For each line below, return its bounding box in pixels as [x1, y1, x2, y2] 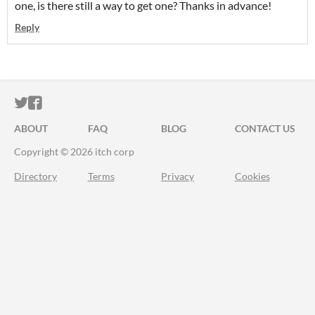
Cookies [234, 170, 270, 182]
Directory [14, 170, 57, 182]
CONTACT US [234, 122, 295, 134]
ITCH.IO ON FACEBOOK [41, 95, 195, 111]
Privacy [161, 170, 194, 182]
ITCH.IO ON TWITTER [27, 95, 167, 111]
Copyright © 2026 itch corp [14, 146, 134, 157]
